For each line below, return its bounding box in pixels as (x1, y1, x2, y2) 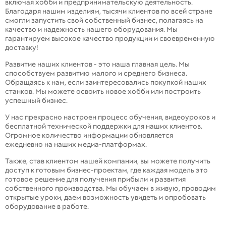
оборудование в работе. (5, 202, 89, 211)
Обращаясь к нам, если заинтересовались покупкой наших (5, 78, 206, 87)
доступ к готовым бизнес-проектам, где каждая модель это (5, 165, 208, 175)
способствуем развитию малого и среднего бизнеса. (5, 69, 187, 78)
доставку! (5, 43, 38, 52)
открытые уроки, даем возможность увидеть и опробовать (5, 193, 206, 202)
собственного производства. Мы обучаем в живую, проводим (5, 184, 216, 193)
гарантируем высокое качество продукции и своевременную (5, 34, 215, 43)
